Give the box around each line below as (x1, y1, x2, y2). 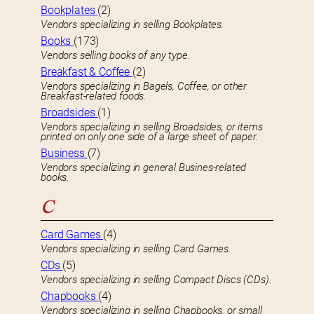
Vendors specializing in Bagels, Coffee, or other (41, 80, 247, 93)
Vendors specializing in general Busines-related (41, 161, 247, 175)
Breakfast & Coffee (41, 65, 132, 79)
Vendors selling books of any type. (41, 49, 191, 62)
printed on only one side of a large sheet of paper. (41, 130, 259, 144)
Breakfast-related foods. (41, 90, 147, 103)
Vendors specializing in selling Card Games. (41, 243, 231, 256)
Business (41, 146, 88, 161)
